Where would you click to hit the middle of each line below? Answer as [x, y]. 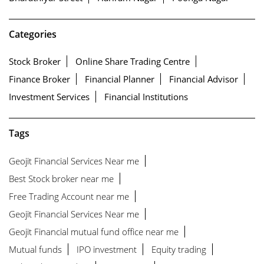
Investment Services [49, 97]
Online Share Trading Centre [133, 62]
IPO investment [107, 249]
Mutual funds [35, 249]
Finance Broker [39, 79]
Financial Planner [120, 79]
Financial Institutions [146, 97]
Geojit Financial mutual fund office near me [94, 231]
